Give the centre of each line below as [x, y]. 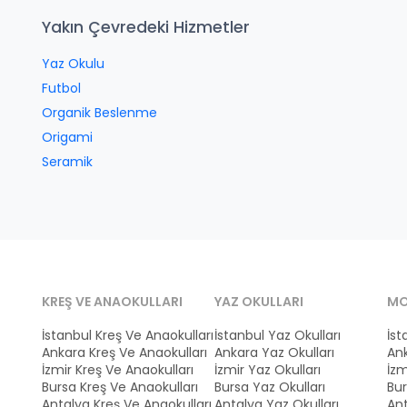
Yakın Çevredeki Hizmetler [146, 27]
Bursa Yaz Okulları [270, 387]
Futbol [61, 88]
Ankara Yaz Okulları [274, 352]
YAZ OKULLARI [259, 302]
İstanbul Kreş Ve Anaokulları [128, 335]
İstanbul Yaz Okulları [278, 335]
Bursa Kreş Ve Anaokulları [120, 387]
